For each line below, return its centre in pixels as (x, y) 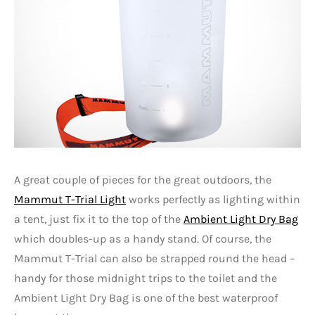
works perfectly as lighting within (213, 200)
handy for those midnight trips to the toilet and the (146, 278)
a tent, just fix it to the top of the (99, 219)
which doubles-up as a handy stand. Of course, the (143, 239)
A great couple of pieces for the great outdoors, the (143, 180)
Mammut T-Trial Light (70, 200)
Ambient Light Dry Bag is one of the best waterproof (146, 298)
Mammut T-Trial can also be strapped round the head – (155, 259)
